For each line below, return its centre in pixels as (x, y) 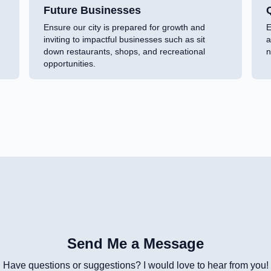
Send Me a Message (135, 244)
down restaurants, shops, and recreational (124, 52)
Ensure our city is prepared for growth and (124, 28)
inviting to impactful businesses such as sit (124, 40)
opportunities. (70, 64)
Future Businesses (92, 11)
